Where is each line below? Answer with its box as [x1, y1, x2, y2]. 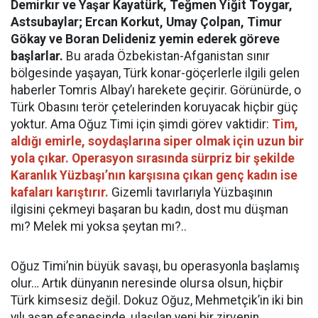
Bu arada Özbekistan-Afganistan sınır [63, 48, 270, 63]
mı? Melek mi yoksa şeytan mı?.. [11, 219, 187, 234]
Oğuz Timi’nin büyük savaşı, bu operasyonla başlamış [11, 258, 300, 273]
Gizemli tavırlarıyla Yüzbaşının [109, 185, 273, 199]
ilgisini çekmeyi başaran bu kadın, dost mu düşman [11, 202, 288, 216]
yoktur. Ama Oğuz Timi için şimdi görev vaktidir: [11, 116, 272, 131]
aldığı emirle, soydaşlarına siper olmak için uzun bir [11, 133, 304, 148]
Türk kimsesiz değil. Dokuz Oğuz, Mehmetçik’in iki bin [11, 292, 303, 307]
